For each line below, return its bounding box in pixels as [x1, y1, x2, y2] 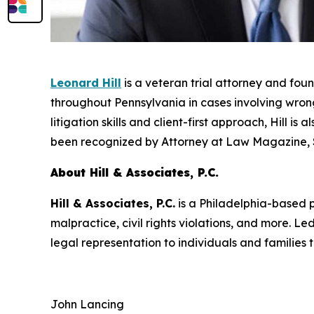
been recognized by [50, 135, 161, 149]
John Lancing [50, 297, 124, 312]
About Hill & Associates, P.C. [50, 165, 219, 180]
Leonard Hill [50, 76, 121, 90]
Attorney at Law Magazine [161, 135, 307, 149]
